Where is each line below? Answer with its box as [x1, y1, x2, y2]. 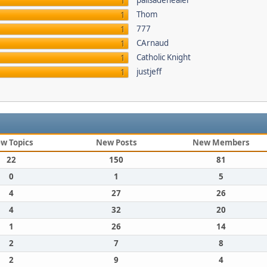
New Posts [95, 137, 137, 148]
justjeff [136, 66, 162, 77]
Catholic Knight [136, 52, 191, 63]
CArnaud [136, 38, 169, 48]
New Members [193, 137, 250, 148]
